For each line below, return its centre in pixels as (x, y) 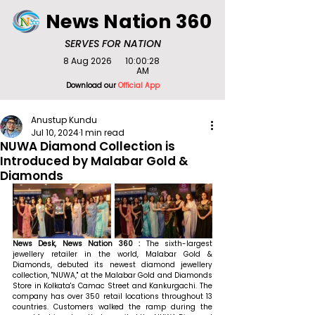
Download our (92, 85)
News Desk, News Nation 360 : (79, 244)
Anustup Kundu (64, 120)
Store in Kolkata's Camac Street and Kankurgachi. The (112, 286)
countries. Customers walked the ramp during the (112, 307)
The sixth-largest (179, 244)
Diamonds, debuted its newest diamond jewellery (112, 265)
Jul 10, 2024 (55, 133)
